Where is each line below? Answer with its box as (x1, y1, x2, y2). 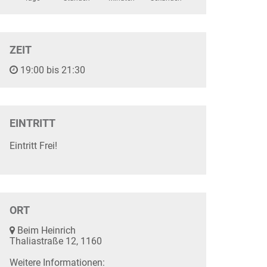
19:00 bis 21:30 (18, 64, 85, 76)
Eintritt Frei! (10, 140, 57, 151)
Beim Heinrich (15, 225, 76, 236)
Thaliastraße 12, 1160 (10, 235, 102, 247)
